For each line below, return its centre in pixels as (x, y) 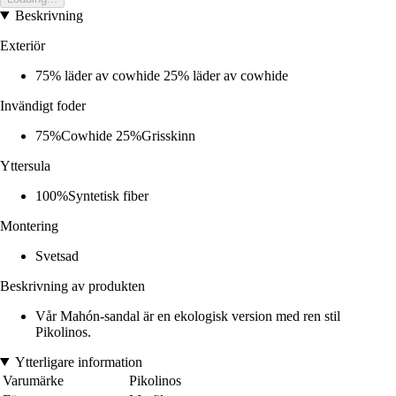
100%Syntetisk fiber (92, 195)
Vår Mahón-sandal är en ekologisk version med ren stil (188, 316)
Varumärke (33, 380)
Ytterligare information (78, 362)
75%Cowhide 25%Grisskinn (115, 135)
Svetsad (57, 255)
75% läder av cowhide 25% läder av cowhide (162, 75)
